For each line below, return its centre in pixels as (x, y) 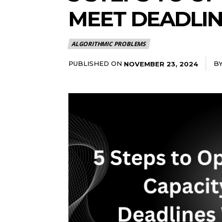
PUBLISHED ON (95, 63)
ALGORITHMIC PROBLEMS (109, 44)
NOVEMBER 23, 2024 (161, 64)
